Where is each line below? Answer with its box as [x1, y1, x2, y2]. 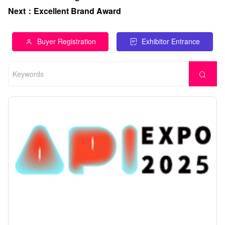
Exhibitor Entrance [142, 36, 200, 47]
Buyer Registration [37, 36, 96, 47]
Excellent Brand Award [34, 5, 121, 17]
